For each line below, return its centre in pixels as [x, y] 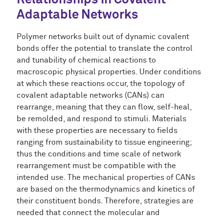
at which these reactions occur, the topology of [101, 84]
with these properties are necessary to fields [97, 131]
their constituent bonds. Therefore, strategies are [105, 201]
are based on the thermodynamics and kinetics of [106, 189]
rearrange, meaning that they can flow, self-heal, [104, 107]
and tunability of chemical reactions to [86, 60]
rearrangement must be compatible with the [96, 166]
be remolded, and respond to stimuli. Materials [101, 119]
